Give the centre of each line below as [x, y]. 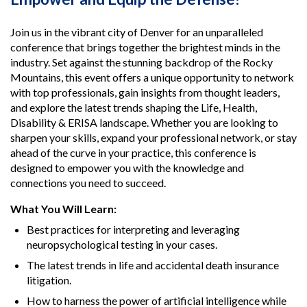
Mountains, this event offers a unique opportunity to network [152, 77]
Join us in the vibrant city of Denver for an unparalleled [137, 32]
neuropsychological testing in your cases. [122, 245]
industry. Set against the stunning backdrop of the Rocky [142, 62]
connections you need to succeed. [88, 183]
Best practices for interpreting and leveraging [133, 230]
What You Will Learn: [63, 209]
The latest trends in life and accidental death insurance [153, 265]
